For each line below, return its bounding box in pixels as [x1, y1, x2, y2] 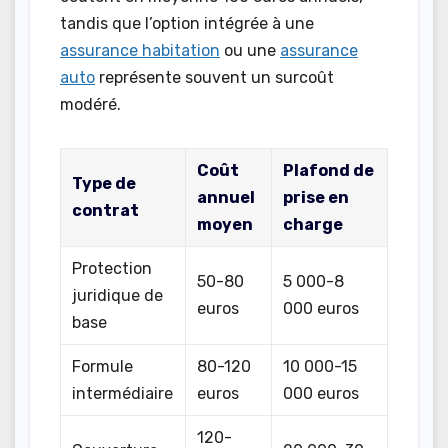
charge [283, 215, 344, 235]
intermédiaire [72, 384, 174, 404]
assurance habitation [60, 41, 220, 61]
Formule [72, 357, 134, 377]
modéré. [60, 95, 121, 115]
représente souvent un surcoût [95, 68, 334, 88]
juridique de [72, 286, 164, 306]
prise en [283, 188, 350, 208]
